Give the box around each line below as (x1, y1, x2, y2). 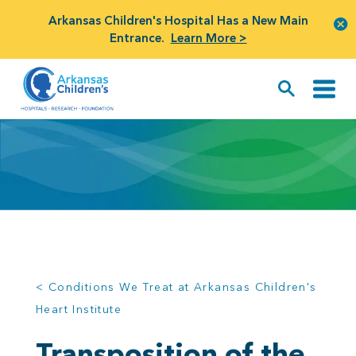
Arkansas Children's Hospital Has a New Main (48, 13, 308, 28)
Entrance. (109, 30, 164, 45)
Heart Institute (36, 302, 122, 317)
